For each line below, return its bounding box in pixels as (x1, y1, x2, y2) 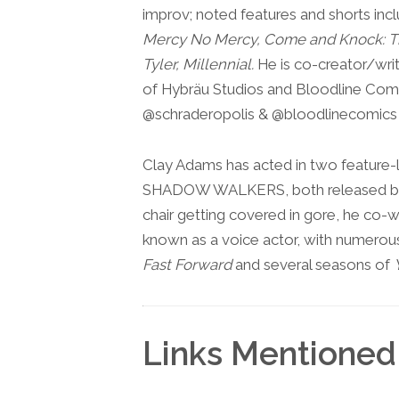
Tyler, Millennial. (142, 54, 254, 73)
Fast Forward (142, 255, 232, 273)
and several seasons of (232, 255, 394, 273)
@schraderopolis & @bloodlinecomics (142, 104, 397, 123)
